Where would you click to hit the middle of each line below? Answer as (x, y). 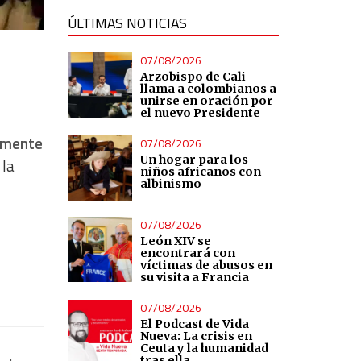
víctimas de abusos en (207, 265)
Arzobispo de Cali (193, 77)
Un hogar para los (195, 160)
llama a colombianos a (209, 89)
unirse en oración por (207, 101)
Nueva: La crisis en (197, 336)
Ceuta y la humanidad (205, 348)
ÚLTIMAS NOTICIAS (127, 23)
